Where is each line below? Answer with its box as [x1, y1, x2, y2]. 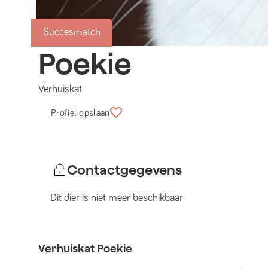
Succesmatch [43, 27, 100, 38]
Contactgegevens [67, 162, 182, 178]
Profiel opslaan [51, 108, 110, 118]
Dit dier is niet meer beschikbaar [50, 193, 183, 203]
